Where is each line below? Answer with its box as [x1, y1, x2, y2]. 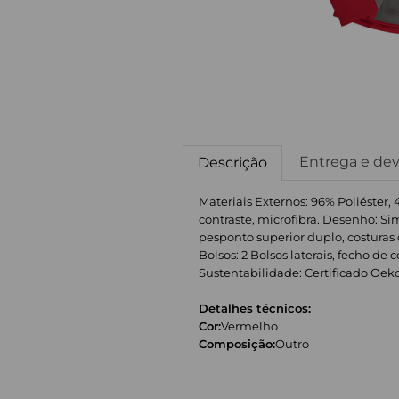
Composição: [199, 336, 276, 351]
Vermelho [221, 318, 279, 333]
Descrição [197, 153, 267, 171]
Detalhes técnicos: [199, 300, 312, 315]
